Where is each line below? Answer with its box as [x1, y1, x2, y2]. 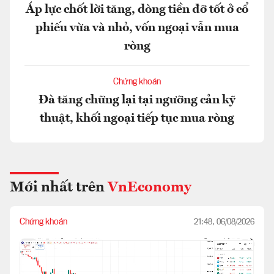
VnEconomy [108, 180, 191, 195]
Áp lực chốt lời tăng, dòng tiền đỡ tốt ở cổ [26, 3, 248, 16]
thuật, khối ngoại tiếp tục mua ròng [40, 112, 234, 125]
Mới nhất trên [10, 180, 108, 195]
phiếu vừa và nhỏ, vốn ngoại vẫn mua [35, 21, 239, 34]
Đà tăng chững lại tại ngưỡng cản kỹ [39, 94, 235, 106]
